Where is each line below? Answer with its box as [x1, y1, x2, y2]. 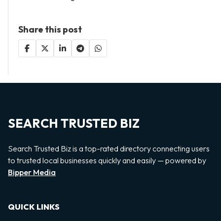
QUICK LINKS [8, 202, 60, 212]
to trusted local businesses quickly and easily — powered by [8, 155, 206, 166]
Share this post [18, 24, 82, 36]
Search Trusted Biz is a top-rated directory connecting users [8, 144, 210, 154]
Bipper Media [8, 167, 56, 178]
